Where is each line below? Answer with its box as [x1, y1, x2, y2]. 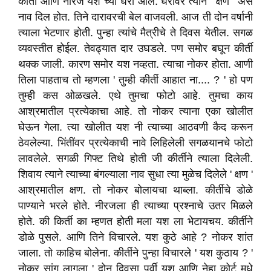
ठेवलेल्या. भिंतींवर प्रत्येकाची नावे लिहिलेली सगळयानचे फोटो [18, 137, 253, 149]
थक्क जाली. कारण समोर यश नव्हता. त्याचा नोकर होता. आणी [18, 58, 253, 70]
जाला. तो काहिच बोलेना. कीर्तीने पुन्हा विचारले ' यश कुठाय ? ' [18, 247, 253, 259]
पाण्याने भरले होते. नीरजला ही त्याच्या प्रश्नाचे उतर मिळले [18, 200, 253, 212]
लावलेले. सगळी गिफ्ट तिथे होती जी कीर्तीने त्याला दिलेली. [18, 152, 253, 165]
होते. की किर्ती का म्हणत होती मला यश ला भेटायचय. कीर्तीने [18, 215, 253, 227]
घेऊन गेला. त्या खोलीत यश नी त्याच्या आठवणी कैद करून [18, 121, 253, 133]
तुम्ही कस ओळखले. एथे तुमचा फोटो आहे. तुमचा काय [18, 90, 253, 102]
